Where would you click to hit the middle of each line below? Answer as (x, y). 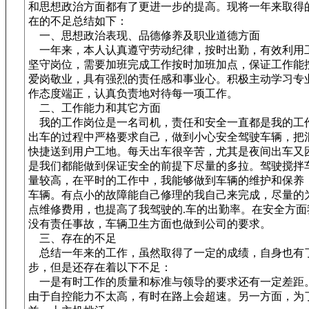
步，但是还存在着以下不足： (100, 267)
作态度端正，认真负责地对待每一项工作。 (133, 93)
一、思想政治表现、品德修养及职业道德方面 (144, 36)
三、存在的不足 (72, 238)
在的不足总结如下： (78, 21)
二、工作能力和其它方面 (94, 108)
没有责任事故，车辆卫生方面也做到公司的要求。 (150, 224)
